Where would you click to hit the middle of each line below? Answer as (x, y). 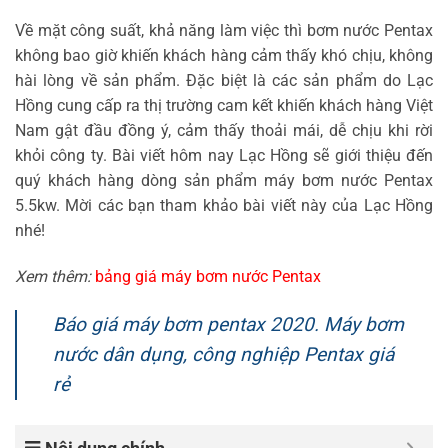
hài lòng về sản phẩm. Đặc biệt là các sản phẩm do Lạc (224, 81)
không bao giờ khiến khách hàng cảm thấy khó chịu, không (224, 56)
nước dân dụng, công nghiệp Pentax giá (223, 354)
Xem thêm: (53, 277)
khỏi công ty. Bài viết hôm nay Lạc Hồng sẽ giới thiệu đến (224, 156)
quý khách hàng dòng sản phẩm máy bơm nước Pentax (224, 181)
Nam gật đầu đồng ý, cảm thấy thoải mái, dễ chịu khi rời (224, 131)
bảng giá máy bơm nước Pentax (208, 277)
